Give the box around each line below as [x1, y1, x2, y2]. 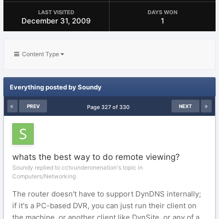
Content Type [19, 50, 61, 58]
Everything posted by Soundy [10, 83, 102, 91]
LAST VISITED [38, 9, 74, 16]
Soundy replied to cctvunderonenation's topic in [12, 164, 143, 171]
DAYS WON [148, 9, 177, 16]
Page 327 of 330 [87, 104, 132, 110]
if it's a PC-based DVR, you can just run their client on [12, 201, 197, 210]
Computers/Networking [12, 173, 76, 180]
